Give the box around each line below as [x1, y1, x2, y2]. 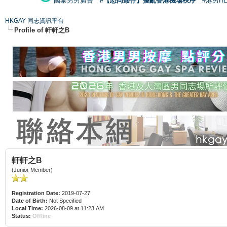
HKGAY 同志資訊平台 [5, 17, 64, 24]
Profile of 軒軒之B [14, 26, 69, 34]
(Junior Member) [12, 166, 53, 173]
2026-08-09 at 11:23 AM [43, 205, 104, 211]
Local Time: [12, 205, 43, 211]
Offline [32, 212, 51, 219]
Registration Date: [12, 190, 60, 196]
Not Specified [48, 197, 83, 204]
